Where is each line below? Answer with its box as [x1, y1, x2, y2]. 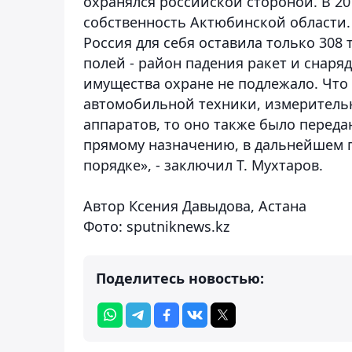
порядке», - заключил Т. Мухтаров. [83, 155, 323, 174]
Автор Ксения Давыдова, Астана [83, 196, 306, 215]
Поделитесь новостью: [96, 268, 264, 288]
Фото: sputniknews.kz [83, 216, 229, 236]
